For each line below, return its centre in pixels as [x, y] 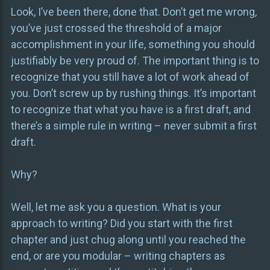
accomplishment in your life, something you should [133, 45]
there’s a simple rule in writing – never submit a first [133, 126]
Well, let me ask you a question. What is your [116, 207]
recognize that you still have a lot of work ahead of [130, 77]
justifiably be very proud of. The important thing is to [135, 61]
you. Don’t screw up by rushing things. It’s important [133, 93]
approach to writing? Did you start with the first [121, 224]
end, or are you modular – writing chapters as [118, 256]
